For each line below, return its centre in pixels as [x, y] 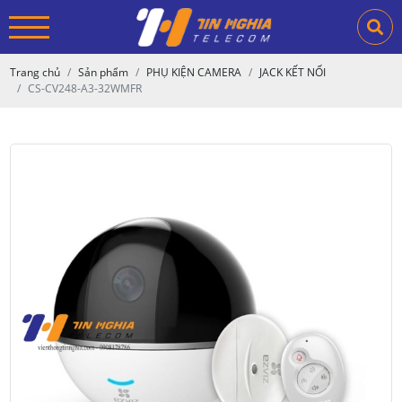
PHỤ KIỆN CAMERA [194, 72]
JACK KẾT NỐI [293, 72]
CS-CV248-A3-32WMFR [85, 88]
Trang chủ [35, 72]
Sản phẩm [104, 72]
